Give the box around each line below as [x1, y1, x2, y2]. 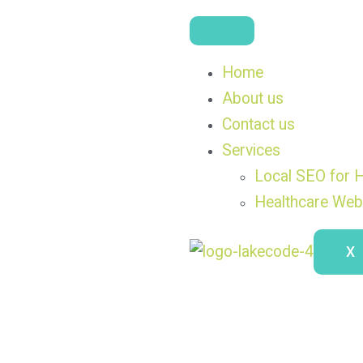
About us [222, 88, 284, 108]
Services [222, 140, 280, 160]
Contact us [222, 114, 295, 134]
